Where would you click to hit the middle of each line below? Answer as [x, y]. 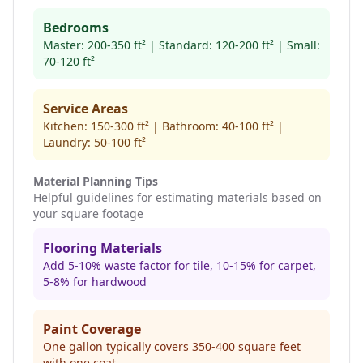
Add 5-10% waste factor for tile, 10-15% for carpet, [179, 265]
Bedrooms [76, 28]
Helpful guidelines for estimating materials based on [177, 197]
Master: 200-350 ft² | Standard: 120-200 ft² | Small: [181, 45]
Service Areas [85, 109]
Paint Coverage [92, 329]
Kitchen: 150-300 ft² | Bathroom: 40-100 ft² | [163, 126]
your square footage [88, 214]
